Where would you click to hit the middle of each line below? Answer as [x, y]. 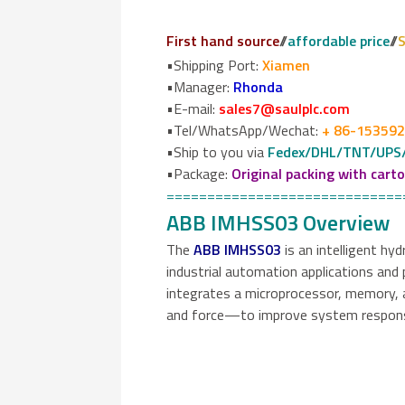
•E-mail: [193, 108]
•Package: [199, 173]
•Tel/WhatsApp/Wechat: [245, 130]
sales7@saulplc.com [285, 108]
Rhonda [259, 86]
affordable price [339, 40]
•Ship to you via [217, 151]
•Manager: [200, 86]
